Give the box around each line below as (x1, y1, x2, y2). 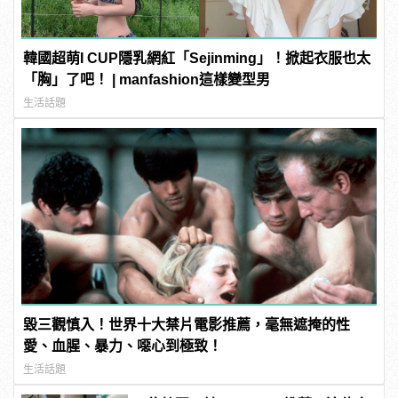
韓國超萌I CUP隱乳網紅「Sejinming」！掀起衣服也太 (23, 51, 371, 67)
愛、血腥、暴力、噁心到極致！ (23, 338, 223, 354)
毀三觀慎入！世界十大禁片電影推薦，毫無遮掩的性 (23, 316, 351, 332)
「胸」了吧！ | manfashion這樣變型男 (23, 72, 271, 88)
